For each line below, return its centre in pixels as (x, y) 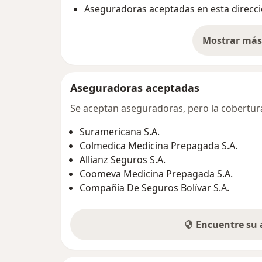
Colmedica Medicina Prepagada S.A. (158, 146)
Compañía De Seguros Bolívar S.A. (154, 188)
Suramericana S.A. (120, 132)
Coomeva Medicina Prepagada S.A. (156, 174)
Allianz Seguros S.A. (123, 160)
